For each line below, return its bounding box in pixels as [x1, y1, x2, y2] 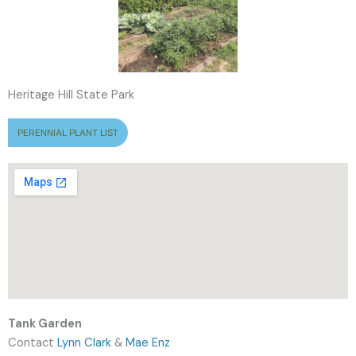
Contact [8, 335, 57, 350]
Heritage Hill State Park [8, 87, 134, 103]
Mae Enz [126, 335, 170, 350]
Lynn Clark [57, 335, 111, 350]
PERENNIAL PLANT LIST [17, 126, 118, 139]
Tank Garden [8, 316, 82, 331]
